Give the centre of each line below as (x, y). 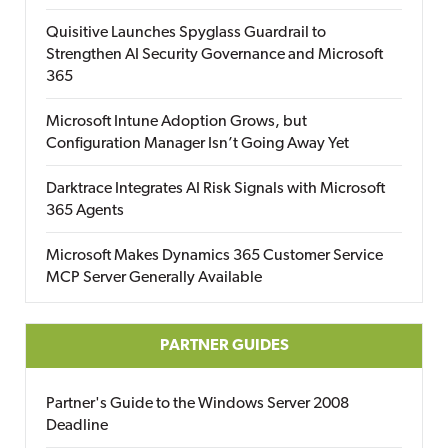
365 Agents (85, 211)
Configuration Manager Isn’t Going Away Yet (197, 144)
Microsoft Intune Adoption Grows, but (176, 122)
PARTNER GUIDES (224, 346)
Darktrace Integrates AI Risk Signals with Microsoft (215, 189)
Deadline (77, 426)
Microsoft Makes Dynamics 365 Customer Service (214, 256)
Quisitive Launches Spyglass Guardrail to (186, 33)
